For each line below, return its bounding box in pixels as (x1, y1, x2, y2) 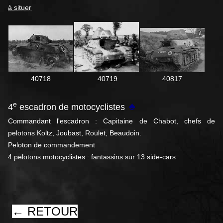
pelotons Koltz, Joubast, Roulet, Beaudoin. (8, 129, 141, 137)
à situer (8, 3, 31, 12)
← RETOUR (12, 205, 78, 219)
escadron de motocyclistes (17, 102, 125, 112)
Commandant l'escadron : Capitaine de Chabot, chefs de (8, 117, 215, 125)
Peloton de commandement (8, 141, 95, 149)
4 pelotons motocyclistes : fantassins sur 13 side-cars (8, 153, 176, 161)
